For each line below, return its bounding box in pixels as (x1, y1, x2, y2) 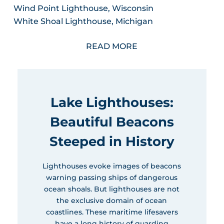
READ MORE (86, 41, 138, 51)
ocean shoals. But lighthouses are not (44, 184, 180, 194)
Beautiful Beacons (49, 114, 174, 130)
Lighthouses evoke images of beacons (42, 161, 181, 171)
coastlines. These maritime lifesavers (45, 207, 178, 217)
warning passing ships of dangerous (46, 173, 178, 182)
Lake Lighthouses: (50, 94, 173, 111)
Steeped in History (49, 133, 174, 150)
